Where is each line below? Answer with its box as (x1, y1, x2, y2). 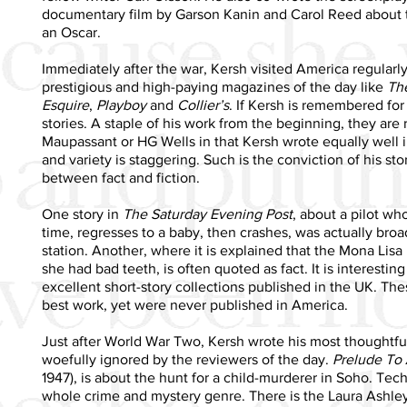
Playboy (96, 96, 146, 113)
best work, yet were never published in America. (42, 296, 348, 313)
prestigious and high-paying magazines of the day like (42, 78, 387, 94)
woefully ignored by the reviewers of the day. (42, 351, 333, 367)
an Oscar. (42, 24, 101, 40)
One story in (42, 205, 123, 222)
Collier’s (177, 96, 229, 113)
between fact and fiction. (42, 169, 200, 185)
